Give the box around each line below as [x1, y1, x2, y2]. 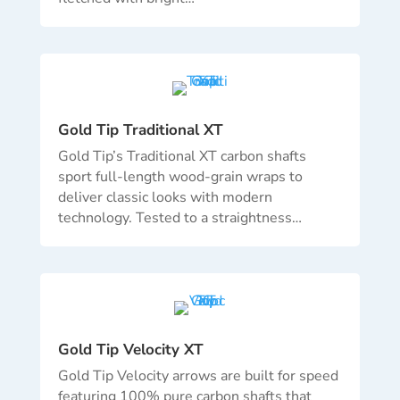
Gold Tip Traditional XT [57, 120, 223, 141]
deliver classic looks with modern [57, 187, 272, 208]
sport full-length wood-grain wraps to [57, 167, 303, 187]
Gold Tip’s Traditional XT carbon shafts [57, 146, 306, 167]
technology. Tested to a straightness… [57, 208, 302, 229]
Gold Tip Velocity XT [57, 339, 204, 361]
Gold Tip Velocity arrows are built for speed [57, 366, 338, 387]
